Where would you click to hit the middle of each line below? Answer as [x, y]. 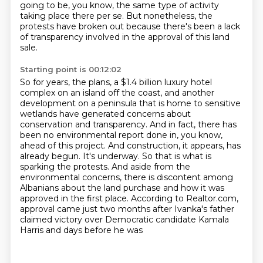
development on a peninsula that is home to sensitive [130, 103]
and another [189, 93]
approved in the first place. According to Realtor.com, [129, 198]
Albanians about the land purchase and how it [114, 188]
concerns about [159, 114]
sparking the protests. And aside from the [105, 167]
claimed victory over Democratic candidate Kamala [124, 220]
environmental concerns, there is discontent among [126, 177]
